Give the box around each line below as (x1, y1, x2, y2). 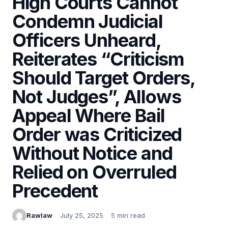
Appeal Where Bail (12, 104, 165, 127)
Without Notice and (12, 141, 173, 164)
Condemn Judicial (12, 10, 163, 33)
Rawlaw (26, 211, 52, 220)
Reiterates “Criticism (12, 47, 185, 70)
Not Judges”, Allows (12, 85, 181, 108)
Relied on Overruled (12, 160, 177, 183)
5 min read (111, 211, 145, 220)
